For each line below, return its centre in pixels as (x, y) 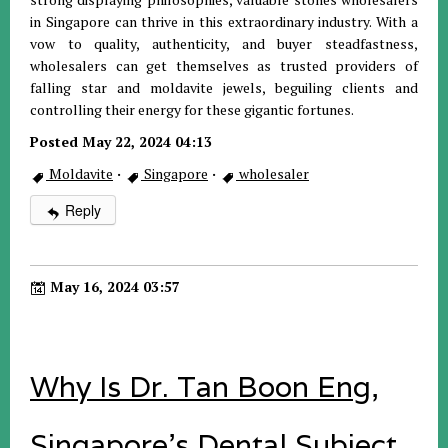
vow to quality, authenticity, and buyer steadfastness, (224, 43)
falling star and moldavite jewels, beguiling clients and (224, 87)
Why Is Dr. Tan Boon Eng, (204, 386)
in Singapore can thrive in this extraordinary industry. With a (224, 21)
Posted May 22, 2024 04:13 (121, 141)
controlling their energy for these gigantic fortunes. (192, 109)
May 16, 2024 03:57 (113, 286)
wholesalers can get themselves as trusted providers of (224, 65)
